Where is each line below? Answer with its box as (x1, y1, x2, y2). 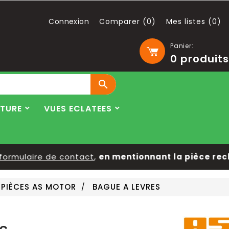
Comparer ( (99, 16, 147, 27)
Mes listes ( (166, 16, 212, 27)
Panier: (170, 41, 194, 50)
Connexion (49, 16, 89, 27)
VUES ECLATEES (44, 103, 112, 114)
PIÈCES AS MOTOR (1, 181, 77, 192)
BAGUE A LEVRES (93, 181, 161, 192)
